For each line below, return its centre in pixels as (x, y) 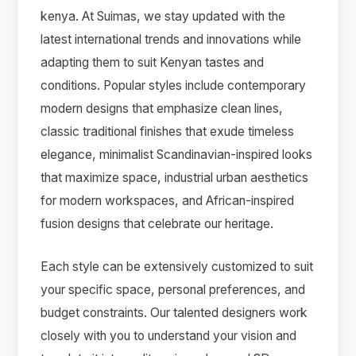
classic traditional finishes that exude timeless (168, 131)
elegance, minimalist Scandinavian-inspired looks (177, 154)
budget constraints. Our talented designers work (174, 312)
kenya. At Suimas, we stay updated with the (163, 16)
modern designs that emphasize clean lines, (162, 108)
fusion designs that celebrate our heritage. (157, 223)
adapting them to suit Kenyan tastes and (153, 62)
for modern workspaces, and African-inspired (168, 200)
